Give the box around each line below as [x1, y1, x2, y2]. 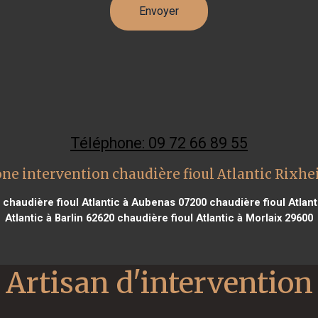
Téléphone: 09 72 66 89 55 [70, 133, 248, 152]
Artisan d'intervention [5, 264, 313, 301]
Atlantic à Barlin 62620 [5, 211, 114, 224]
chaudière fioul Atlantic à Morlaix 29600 [114, 211, 313, 224]
